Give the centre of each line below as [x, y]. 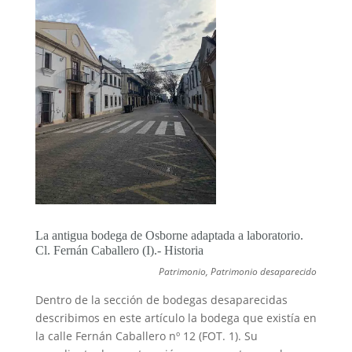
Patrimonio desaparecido [264, 271]
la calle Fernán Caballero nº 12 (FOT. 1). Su [146, 335]
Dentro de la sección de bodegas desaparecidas [161, 299]
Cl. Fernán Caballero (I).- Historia [119, 250]
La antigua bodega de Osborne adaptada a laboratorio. [169, 235]
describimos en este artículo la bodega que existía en [176, 317]
